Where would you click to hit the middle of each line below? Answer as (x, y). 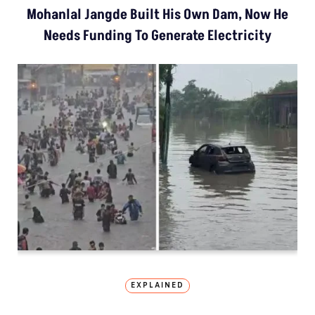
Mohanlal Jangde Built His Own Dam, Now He (157, 14)
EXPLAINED (157, 286)
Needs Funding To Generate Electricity (157, 36)
